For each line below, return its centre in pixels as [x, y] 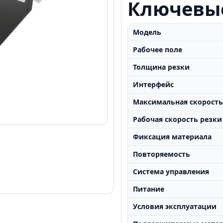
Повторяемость [162, 154]
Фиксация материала [172, 137]
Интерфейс [154, 84]
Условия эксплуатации [175, 206]
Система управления [171, 171]
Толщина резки [162, 67]
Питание [149, 189]
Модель [147, 32]
